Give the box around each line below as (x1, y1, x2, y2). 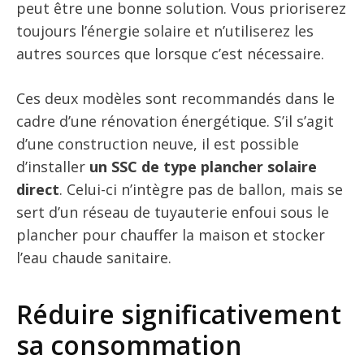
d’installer (16, 156, 89, 176)
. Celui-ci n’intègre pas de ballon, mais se (59, 179, 343, 199)
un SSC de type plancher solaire (89, 156, 317, 176)
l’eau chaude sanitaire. (16, 247, 171, 267)
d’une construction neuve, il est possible (16, 133, 299, 154)
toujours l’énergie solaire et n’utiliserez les (16, 20, 314, 41)
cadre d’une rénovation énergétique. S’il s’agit (16, 110, 334, 131)
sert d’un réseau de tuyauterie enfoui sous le (16, 201, 329, 222)
